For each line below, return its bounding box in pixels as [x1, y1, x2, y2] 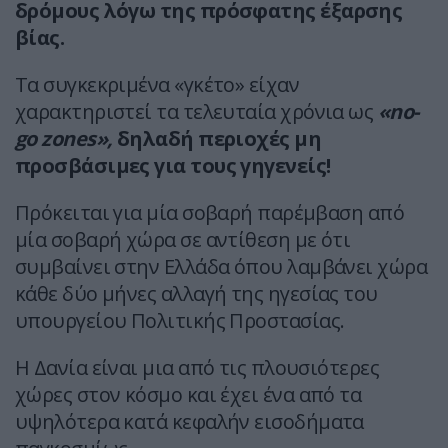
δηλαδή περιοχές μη [116, 125, 322, 153]
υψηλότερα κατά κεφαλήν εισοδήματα [15, 408, 364, 436]
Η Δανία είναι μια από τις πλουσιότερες [15, 354, 380, 382]
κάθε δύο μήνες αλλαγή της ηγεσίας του [15, 280, 378, 308]
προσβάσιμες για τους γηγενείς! [15, 152, 331, 180]
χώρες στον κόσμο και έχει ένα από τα [15, 381, 362, 409]
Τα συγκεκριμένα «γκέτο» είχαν [15, 71, 300, 99]
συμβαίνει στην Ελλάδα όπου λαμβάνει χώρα [15, 253, 428, 281]
